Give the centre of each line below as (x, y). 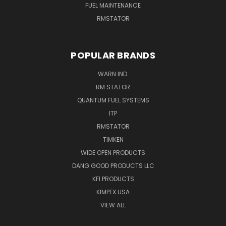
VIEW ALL (113, 205)
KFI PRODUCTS (113, 179)
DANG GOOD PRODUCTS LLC (113, 166)
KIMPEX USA (113, 192)
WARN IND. (113, 74)
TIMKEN (113, 140)
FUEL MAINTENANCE (113, 6)
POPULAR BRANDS (113, 55)
